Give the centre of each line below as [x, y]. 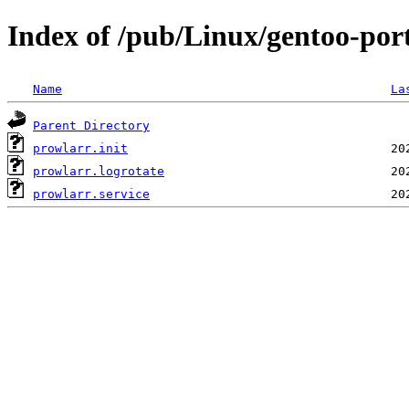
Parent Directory [91, 125]
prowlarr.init [80, 148]
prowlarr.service [91, 194]
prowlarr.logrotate [99, 171]
